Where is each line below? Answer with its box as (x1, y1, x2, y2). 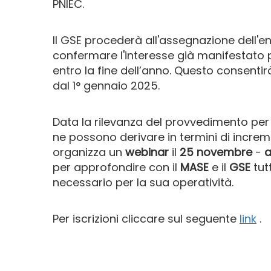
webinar (122, 144, 169, 160)
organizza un (53, 144, 122, 160)
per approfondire (53, 159, 146, 175)
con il (149, 159, 180, 175)
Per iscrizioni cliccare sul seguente (53, 211, 240, 226)
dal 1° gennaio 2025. (53, 77, 160, 93)
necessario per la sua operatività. (53, 174, 233, 190)
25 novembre (180, 144, 252, 160)
